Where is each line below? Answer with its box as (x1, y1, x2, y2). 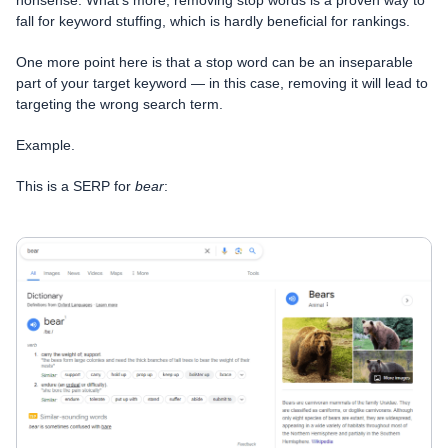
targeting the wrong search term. (16, 95, 223, 112)
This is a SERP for (16, 177, 135, 194)
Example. (16, 136, 75, 153)
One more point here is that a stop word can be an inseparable (16, 53, 413, 70)
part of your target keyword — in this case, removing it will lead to (16, 74, 428, 91)
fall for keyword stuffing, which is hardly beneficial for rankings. (16, 12, 410, 29)
